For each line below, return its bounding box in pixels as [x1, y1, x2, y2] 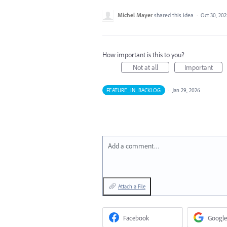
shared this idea [154, 11, 195, 19]
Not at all [132, 62, 158, 72]
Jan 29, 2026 [172, 86, 200, 94]
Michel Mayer [118, 11, 153, 19]
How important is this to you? [102, 50, 184, 59]
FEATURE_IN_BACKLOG [106, 86, 161, 94]
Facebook [123, 213, 149, 222]
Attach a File [118, 182, 145, 190]
